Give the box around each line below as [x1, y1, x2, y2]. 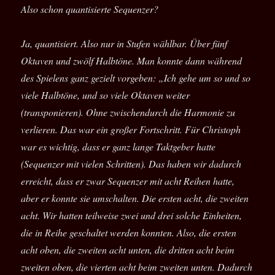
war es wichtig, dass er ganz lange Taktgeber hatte [21, 140, 216, 153]
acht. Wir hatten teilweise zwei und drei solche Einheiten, [21, 209, 242, 222]
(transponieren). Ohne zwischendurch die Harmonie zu [21, 106, 236, 119]
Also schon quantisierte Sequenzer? [21, 2, 159, 16]
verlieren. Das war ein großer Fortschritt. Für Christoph [21, 123, 241, 136]
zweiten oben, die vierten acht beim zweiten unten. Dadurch [21, 260, 253, 274]
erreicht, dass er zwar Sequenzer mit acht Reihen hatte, [21, 174, 235, 188]
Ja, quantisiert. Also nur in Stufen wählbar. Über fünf [21, 37, 228, 50]
